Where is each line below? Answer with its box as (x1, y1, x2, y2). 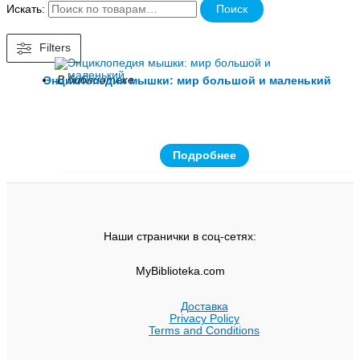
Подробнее (172, 149, 236, 162)
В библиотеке (57, 73, 134, 86)
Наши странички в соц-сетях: (104, 230, 256, 243)
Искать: (6, 3, 45, 16)
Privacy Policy (169, 313, 239, 325)
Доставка (180, 301, 228, 313)
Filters (39, 42, 71, 55)
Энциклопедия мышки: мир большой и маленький (43, 75, 332, 88)
